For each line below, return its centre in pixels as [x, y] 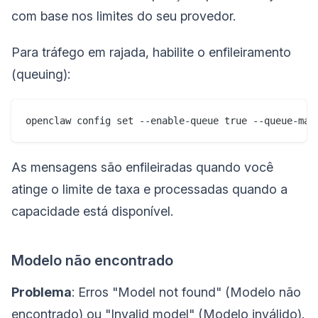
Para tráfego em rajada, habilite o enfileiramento [151, 52]
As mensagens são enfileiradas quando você [142, 167]
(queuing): [41, 74]
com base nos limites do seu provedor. [124, 16]
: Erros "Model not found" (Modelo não [186, 292]
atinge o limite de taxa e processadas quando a [149, 189]
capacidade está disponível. [92, 211]
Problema [42, 292]
